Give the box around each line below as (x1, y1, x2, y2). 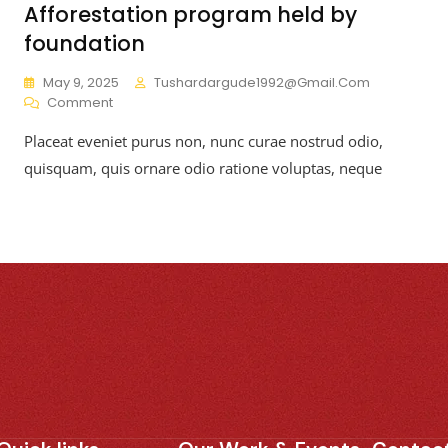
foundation (24, 28, 145, 58)
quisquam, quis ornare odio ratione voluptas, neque (24, 157, 382, 178)
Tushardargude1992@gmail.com (154, 72, 370, 92)
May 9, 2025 (43, 72, 119, 92)
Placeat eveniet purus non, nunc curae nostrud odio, (24, 130, 383, 151)
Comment (47, 92, 113, 112)
